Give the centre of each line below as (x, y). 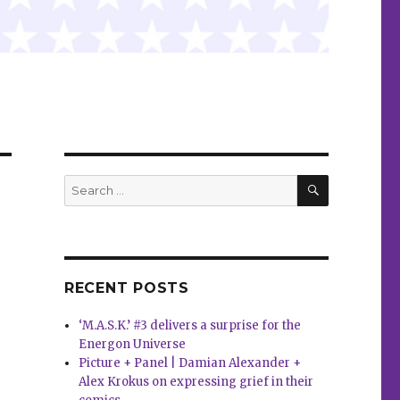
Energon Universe (133, 345)
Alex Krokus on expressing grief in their (196, 382)
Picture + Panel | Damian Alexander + (190, 363)
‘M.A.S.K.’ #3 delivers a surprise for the (190, 326)
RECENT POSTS (126, 288)
